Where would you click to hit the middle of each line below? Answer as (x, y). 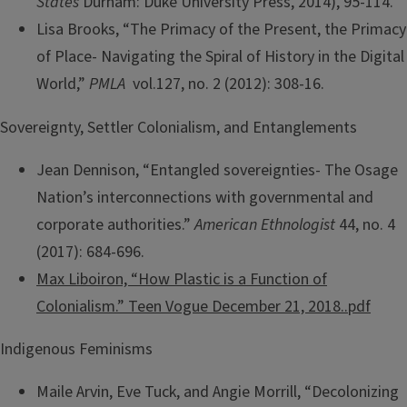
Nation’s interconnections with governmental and (205, 197)
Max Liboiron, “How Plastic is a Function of (182, 279)
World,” (63, 84)
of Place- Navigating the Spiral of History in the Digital (220, 57)
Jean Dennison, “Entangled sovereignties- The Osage (217, 170)
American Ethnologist (265, 224)
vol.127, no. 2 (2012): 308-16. (225, 84)
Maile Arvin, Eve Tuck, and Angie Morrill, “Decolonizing (218, 392)
